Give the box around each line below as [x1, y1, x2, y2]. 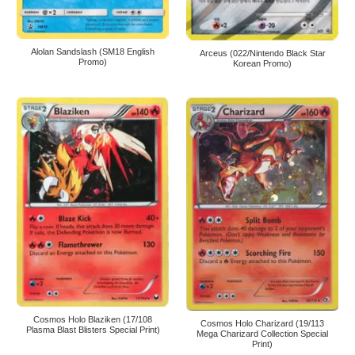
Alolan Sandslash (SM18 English [31, 47, 155, 57]
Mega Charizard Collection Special [197, 328, 328, 338]
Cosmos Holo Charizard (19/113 [200, 318, 324, 328]
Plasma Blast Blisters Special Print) [25, 324, 160, 334]
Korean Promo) [233, 58, 292, 68]
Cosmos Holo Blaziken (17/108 [33, 314, 152, 324]
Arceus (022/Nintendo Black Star [199, 48, 326, 58]
